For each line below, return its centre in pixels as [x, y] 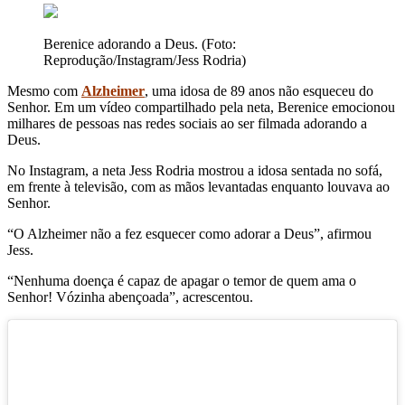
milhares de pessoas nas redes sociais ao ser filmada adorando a [187, 123]
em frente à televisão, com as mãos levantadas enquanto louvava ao [198, 186]
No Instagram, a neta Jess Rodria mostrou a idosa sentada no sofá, [195, 170]
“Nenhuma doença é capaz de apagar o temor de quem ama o [182, 280]
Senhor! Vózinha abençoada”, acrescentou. [130, 297]
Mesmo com [44, 90]
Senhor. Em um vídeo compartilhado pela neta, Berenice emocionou [201, 107]
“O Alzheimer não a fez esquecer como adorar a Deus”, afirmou [189, 233]
